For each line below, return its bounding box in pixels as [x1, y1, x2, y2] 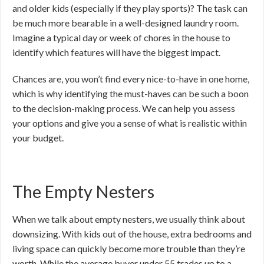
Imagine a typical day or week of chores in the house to [12, 32, 230, 43]
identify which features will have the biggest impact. [12, 47, 220, 58]
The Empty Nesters [12, 181, 158, 202]
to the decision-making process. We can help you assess [12, 103, 235, 114]
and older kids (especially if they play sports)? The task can [12, 2, 247, 14]
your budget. [12, 132, 64, 143]
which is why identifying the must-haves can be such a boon [12, 88, 249, 99]
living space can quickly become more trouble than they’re [12, 243, 245, 254]
